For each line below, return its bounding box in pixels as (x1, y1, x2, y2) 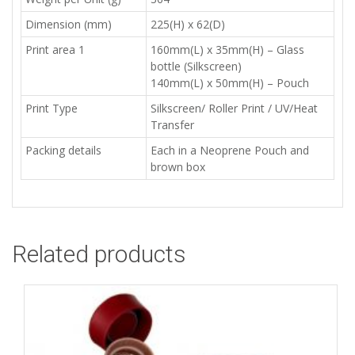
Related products (12, 239, 186, 268)
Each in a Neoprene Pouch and (151, 142, 309, 158)
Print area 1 (25, 41, 85, 57)
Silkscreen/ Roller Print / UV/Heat (151, 100, 318, 116)
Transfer (151, 116, 194, 132)
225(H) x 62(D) (151, 16, 225, 32)
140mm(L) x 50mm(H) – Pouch (151, 74, 309, 90)
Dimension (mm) (25, 16, 112, 32)
